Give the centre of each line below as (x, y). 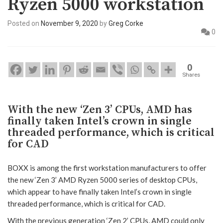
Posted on (24, 24)
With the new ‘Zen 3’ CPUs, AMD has (100, 110)
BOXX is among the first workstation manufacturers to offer (107, 168)
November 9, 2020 (69, 24)
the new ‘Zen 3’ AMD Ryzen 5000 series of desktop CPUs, (102, 180)
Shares (191, 75)
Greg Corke (126, 24)
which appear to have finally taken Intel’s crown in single (100, 192)
